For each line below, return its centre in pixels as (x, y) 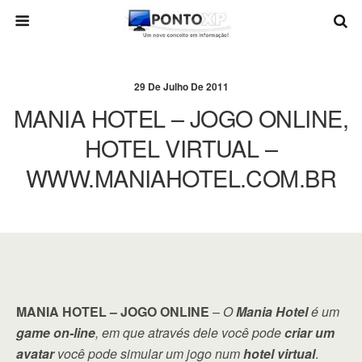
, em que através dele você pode (190, 333)
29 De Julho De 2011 (181, 86)
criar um (309, 333)
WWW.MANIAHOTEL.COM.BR (181, 177)
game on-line (56, 333)
